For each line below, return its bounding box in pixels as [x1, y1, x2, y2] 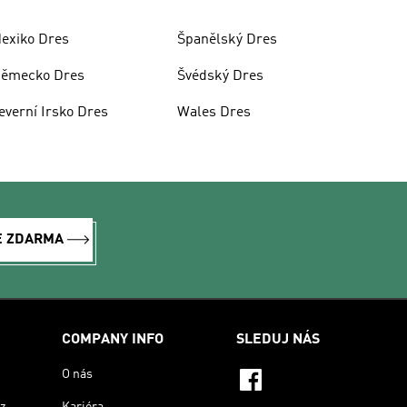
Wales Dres [176, 104, 251, 120]
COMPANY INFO [62, 332, 164, 347]
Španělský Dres [176, 32, 277, 47]
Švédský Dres [176, 68, 263, 84]
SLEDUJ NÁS [236, 332, 320, 347]
